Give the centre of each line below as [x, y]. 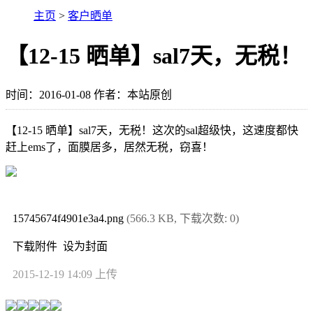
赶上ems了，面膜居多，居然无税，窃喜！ [109, 147]
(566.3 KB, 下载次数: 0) [183, 218]
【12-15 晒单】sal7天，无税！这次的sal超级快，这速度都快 [152, 130]
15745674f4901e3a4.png [68, 218]
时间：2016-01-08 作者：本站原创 [89, 94]
